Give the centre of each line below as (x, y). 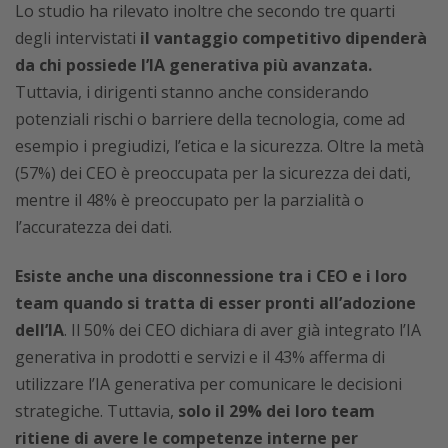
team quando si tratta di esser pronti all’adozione (215, 303)
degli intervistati (75, 38)
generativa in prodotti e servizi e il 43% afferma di (200, 357)
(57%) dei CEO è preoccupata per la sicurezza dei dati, (213, 173)
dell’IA (39, 330)
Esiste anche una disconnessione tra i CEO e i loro (211, 276)
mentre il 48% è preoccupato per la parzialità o (189, 200)
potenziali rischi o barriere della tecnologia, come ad (210, 119)
